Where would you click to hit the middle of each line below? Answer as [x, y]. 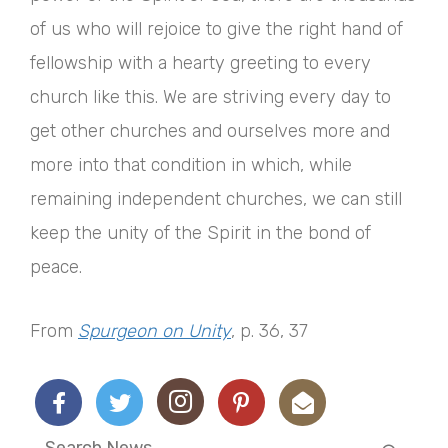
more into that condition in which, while [191, 165]
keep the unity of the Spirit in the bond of [200, 233]
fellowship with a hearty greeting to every [200, 63]
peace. [56, 267]
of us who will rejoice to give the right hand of [216, 29]
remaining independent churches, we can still [216, 199]
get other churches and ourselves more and [210, 131]
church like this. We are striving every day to [210, 97]
